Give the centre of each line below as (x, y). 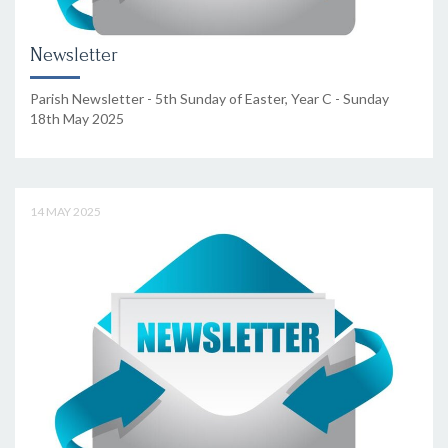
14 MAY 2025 (65, 212)
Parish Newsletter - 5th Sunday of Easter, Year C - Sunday (209, 99)
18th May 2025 (77, 119)
